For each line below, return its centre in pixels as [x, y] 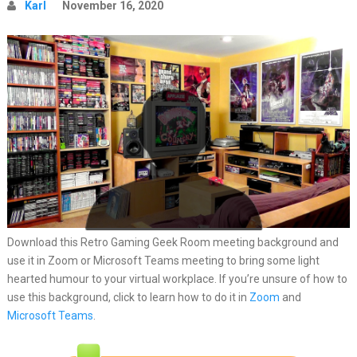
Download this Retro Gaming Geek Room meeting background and [173, 242]
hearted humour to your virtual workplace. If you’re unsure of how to [177, 279]
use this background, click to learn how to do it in [128, 297]
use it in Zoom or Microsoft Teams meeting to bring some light [163, 260]
